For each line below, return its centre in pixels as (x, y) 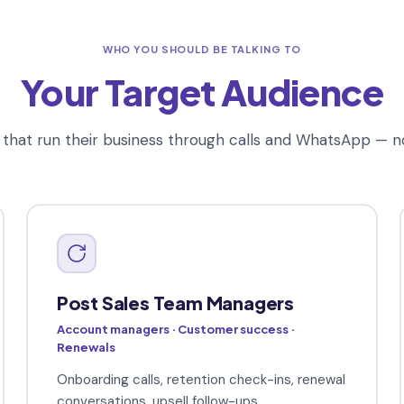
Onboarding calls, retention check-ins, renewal (201, 380)
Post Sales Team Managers (175, 303)
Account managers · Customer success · (175, 330)
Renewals (86, 348)
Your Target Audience (202, 91)
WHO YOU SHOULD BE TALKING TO (202, 49)
